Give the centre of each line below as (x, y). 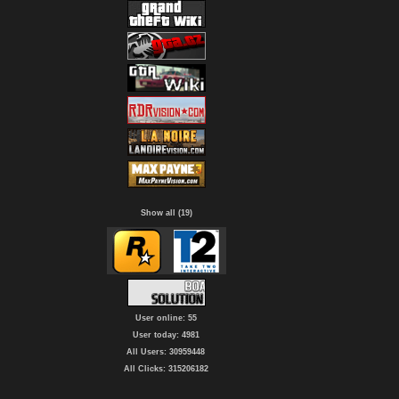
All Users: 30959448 (166, 352)
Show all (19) (166, 213)
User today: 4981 (166, 335)
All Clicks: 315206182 (166, 369)
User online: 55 (166, 318)
